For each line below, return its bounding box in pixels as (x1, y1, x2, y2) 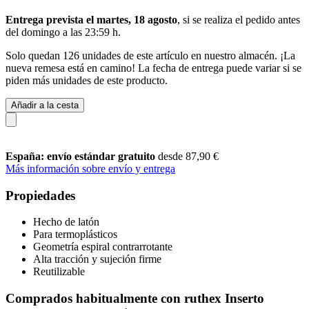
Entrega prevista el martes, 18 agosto (6, 13, 177, 26)
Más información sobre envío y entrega (6, 162, 175, 175)
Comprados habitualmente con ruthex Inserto (6, 290, 264, 306)
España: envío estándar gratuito (6, 150, 158, 162)
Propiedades (6, 188, 75, 203)
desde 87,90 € (158, 150, 219, 162)
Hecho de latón (33, 216, 99, 228)
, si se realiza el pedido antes (177, 13, 300, 26)
